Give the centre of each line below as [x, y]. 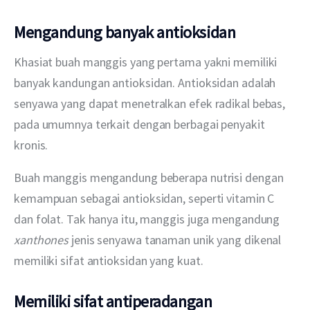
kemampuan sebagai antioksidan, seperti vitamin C [146, 199]
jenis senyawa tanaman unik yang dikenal [176, 240]
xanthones [42, 240]
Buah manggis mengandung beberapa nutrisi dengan [150, 178]
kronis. [34, 145]
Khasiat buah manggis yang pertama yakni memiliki [147, 62]
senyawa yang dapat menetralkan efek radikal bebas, [151, 104]
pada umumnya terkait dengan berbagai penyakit [141, 125]
